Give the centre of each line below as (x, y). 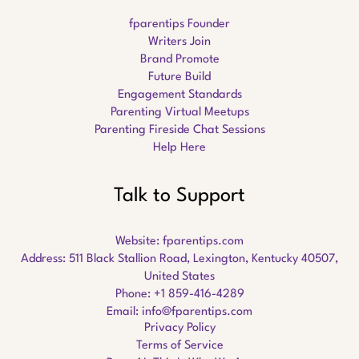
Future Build (179, 78)
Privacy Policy (179, 329)
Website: (139, 242)
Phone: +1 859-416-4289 (179, 295)
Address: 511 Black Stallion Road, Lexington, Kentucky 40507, (179, 260)
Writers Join (179, 42)
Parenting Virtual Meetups (179, 113)
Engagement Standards (179, 95)
